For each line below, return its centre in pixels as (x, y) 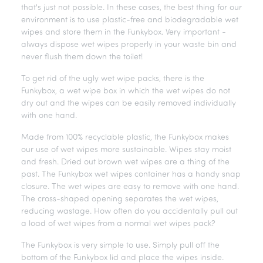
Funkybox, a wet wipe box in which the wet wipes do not (126, 91)
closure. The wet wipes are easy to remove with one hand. (130, 187)
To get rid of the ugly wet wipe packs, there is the (113, 79)
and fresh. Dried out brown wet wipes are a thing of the (125, 162)
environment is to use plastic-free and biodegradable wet (130, 20)
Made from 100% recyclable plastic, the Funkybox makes (125, 138)
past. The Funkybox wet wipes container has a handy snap (131, 175)
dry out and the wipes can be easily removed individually (129, 104)
